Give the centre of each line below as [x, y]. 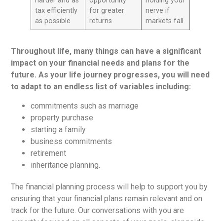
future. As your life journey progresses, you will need [110, 75]
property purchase [62, 117]
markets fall [164, 21]
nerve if [157, 11]
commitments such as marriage [85, 106]
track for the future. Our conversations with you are [98, 210]
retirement [49, 153]
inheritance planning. [66, 165]
